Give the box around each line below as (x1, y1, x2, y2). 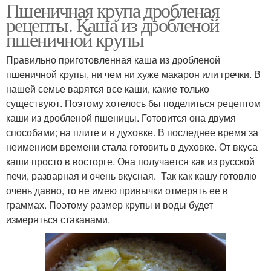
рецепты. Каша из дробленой (6, 11, 219, 38)
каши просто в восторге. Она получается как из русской (6, 154, 255, 169)
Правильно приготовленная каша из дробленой (6, 53, 220, 67)
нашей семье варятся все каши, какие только (6, 82, 209, 96)
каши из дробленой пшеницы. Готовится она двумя (6, 111, 236, 125)
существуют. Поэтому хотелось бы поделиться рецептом (6, 96, 261, 111)
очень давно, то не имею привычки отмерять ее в (6, 183, 228, 198)
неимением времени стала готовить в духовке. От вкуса (6, 140, 258, 154)
